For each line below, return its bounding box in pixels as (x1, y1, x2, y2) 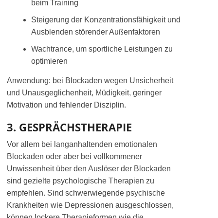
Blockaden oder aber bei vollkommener (7, 152, 142, 161)
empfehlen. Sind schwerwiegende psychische (7, 189, 165, 197)
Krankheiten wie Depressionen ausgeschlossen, (7, 201, 174, 209)
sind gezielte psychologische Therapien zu (7, 177, 154, 185)
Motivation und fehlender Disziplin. (7, 101, 126, 109)
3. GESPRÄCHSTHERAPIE (7, 120, 132, 134)
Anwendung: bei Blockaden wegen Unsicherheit (7, 76, 173, 85)
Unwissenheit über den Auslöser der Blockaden (7, 164, 171, 173)
